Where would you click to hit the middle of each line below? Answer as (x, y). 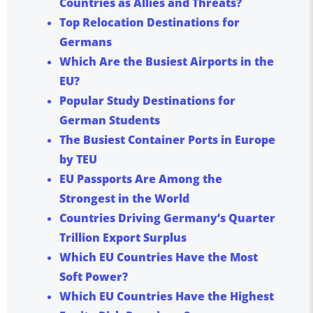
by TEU (78, 159)
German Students (110, 120)
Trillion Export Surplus (123, 237)
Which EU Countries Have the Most (159, 257)
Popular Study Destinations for (147, 100)
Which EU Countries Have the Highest (167, 296)
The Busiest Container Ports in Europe (167, 139)
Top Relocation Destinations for (150, 22)
